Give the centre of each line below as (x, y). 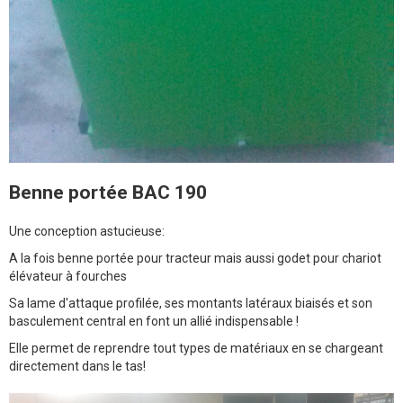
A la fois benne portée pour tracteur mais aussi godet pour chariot (195, 258)
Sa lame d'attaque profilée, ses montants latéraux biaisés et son (191, 303)
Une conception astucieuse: (87, 231)
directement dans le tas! (77, 366)
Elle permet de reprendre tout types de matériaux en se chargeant (196, 348)
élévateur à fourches (68, 276)
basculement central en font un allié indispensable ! (154, 321)
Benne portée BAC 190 (108, 192)
